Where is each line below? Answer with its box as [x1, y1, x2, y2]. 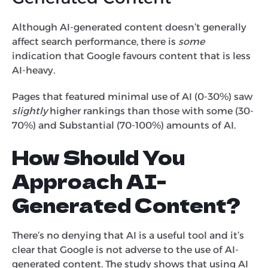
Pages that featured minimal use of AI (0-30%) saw [12, 90, 252, 102]
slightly [12, 105, 47, 117]
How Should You [12, 142, 185, 170]
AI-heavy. [12, 64, 57, 76]
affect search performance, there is [12, 35, 178, 47]
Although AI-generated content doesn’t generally [12, 21, 246, 33]
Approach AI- [12, 166, 166, 194]
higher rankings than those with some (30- [47, 105, 254, 117]
